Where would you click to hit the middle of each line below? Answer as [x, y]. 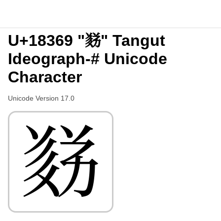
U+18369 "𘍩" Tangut [87, 40]
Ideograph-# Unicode [88, 59]
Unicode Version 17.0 [41, 98]
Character [45, 77]
